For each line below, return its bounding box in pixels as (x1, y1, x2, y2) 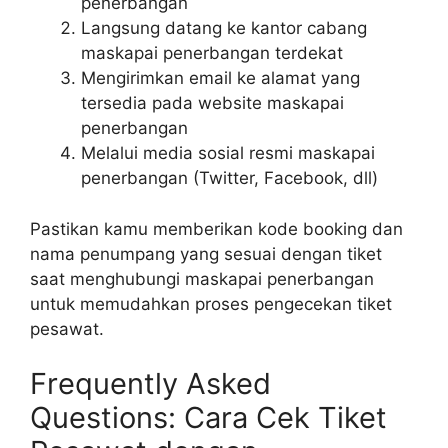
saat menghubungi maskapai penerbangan (30, 268, 374, 289)
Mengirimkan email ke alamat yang (81, 68, 360, 88)
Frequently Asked (30, 366, 271, 401)
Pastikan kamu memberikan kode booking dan (30, 218, 403, 239)
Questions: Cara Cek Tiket (30, 400, 387, 435)
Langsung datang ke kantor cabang (81, 18, 367, 38)
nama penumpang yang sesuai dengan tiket (30, 243, 382, 264)
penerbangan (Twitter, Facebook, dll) (81, 168, 378, 188)
